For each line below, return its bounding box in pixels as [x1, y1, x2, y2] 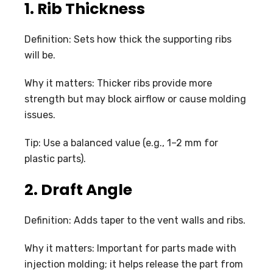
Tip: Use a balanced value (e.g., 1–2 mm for [24, 136, 218, 149]
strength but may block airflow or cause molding [24, 93, 246, 105]
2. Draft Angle [24, 179, 132, 200]
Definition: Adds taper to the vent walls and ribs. [24, 214, 246, 226]
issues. [24, 108, 55, 121]
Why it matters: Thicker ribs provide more [24, 77, 212, 89]
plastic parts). [24, 152, 86, 165]
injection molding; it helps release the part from [24, 258, 243, 270]
